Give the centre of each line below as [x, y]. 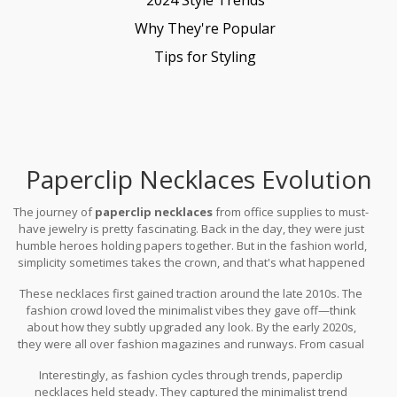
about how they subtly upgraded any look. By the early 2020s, [191, 327]
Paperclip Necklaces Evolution [198, 179]
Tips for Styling [205, 56]
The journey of [54, 211]
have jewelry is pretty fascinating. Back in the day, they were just [191, 228]
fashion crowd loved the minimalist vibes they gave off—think [191, 310]
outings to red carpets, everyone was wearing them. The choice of [191, 360]
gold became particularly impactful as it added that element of [191, 377]
